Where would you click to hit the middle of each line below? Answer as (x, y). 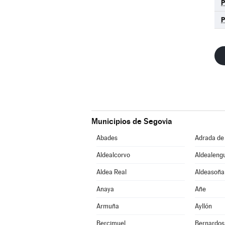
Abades (107, 138)
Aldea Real (111, 172)
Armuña (107, 206)
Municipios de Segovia (132, 121)
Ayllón (203, 206)
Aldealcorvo (113, 155)
